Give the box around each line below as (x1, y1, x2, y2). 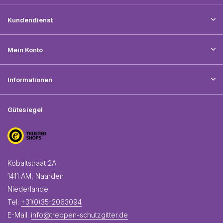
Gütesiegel (7, 106, 43, 113)
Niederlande (7, 185, 48, 193)
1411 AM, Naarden (7, 172, 64, 180)
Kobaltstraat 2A (7, 159, 56, 167)
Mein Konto (7, 46, 43, 54)
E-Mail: (7, 211, 31, 219)
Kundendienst (7, 16, 53, 24)
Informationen (7, 76, 52, 84)
